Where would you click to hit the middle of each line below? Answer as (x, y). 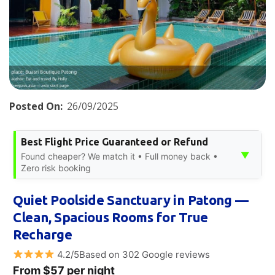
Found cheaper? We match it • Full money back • (119, 156)
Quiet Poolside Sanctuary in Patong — (131, 199)
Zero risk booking (56, 168)
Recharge (43, 234)
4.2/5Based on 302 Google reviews (133, 254)
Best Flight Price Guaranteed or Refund (114, 141)
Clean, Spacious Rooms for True (111, 217)
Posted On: (36, 106)
